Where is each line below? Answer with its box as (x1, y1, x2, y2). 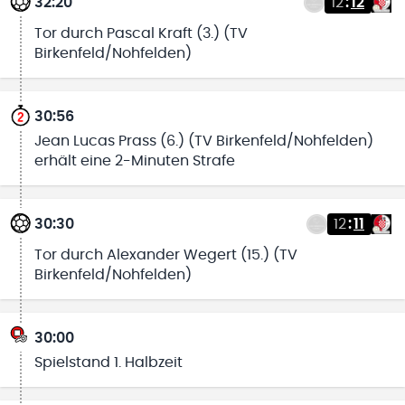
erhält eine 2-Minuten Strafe (33, 153, 235, 168)
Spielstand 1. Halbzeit (33, 354, 183, 370)
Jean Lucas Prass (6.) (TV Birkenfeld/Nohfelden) (33, 133, 373, 148)
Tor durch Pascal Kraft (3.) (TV (33, 26, 248, 42)
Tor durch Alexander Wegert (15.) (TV (33, 248, 297, 263)
